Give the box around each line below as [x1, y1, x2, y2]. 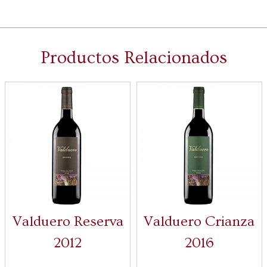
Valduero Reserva [12, 213, 123, 229]
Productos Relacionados [40, 48, 227, 69]
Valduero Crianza [144, 213, 255, 229]
